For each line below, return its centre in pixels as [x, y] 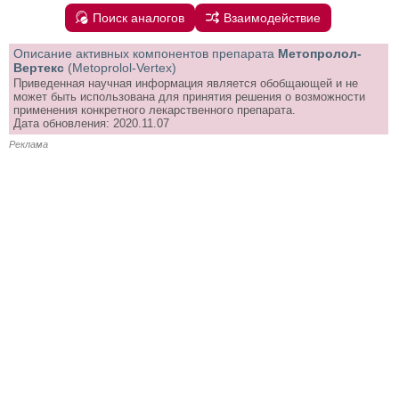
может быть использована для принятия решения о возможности [189, 96]
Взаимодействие [273, 17]
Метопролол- [320, 53]
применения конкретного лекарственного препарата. [155, 110]
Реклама [28, 144]
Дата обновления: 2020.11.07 [91, 123]
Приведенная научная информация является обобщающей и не [186, 83]
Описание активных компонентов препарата [144, 53]
